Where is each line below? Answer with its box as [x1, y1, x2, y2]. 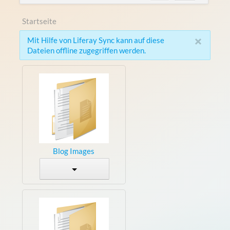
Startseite [22, 16, 56, 26]
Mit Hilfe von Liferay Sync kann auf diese [27, 35, 164, 45]
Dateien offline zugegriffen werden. [27, 45, 146, 55]
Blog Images [53, 146, 95, 156]
